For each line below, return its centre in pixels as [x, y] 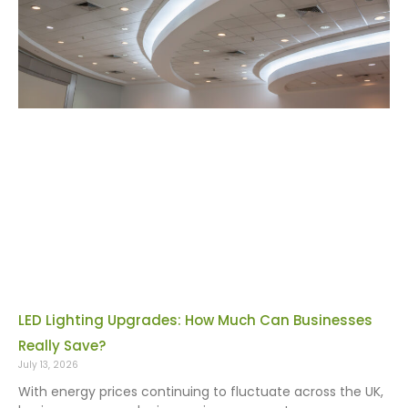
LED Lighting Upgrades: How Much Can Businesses [195, 321]
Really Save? [62, 346]
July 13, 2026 [48, 365]
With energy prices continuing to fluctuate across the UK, [201, 392]
